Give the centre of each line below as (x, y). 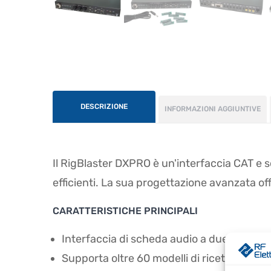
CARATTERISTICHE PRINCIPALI (125, 211)
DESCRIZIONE (104, 106)
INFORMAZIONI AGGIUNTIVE (213, 109)
